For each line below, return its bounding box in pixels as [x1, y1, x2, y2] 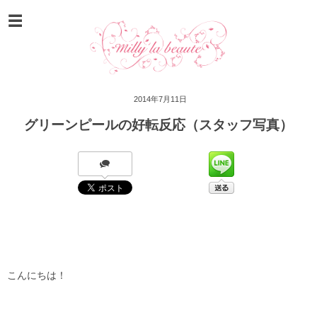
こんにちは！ [7, 270, 67, 281]
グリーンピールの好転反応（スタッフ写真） [24, 117, 293, 132]
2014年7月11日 [134, 95, 187, 103]
